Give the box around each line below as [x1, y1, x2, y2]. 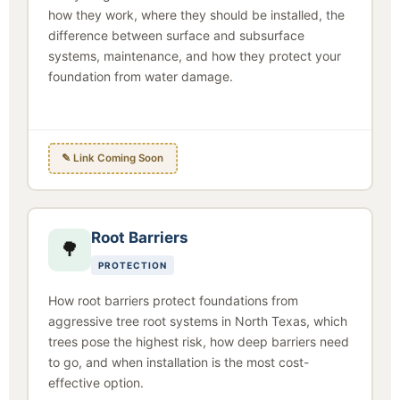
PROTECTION [97, 259, 167, 271]
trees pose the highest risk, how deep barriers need [47, 333, 349, 349]
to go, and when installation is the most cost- [47, 354, 309, 370]
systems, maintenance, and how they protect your [47, 47, 341, 63]
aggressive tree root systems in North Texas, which [47, 312, 347, 329]
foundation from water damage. [47, 68, 233, 84]
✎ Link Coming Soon [62, 152, 163, 164]
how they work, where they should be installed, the [47, 6, 345, 22]
